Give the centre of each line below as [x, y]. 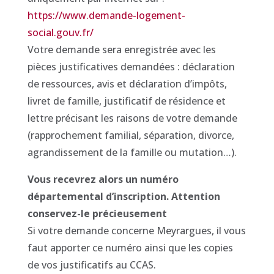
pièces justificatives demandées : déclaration [131, 67]
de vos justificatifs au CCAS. [91, 265]
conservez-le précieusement [97, 213]
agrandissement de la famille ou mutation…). [132, 152]
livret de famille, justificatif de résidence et [126, 101]
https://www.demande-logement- [106, 15]
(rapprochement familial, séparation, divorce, [131, 135]
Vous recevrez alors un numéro [103, 179]
